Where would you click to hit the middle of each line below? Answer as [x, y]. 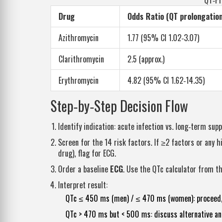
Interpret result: [83, 185]
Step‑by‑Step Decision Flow [119, 106]
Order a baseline [84, 169]
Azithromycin [79, 38]
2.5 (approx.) [146, 59]
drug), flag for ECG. [87, 153]
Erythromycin [79, 81]
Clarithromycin [81, 59]
